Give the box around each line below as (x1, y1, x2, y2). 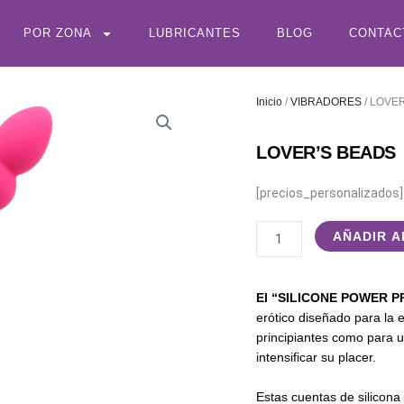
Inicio (256, 96, 282, 108)
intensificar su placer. (256, 350, 376, 364)
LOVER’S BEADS (256, 142, 396, 162)
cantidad (255, 262, 307, 277)
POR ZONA (23, 26, 92, 40)
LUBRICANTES (148, 26, 241, 40)
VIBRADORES (290, 96, 362, 108)
